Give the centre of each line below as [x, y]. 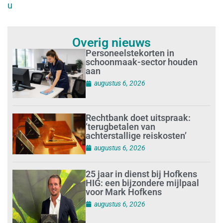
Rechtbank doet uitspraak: [138, 117]
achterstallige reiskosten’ [136, 135]
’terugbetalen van [121, 126]
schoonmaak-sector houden [142, 62]
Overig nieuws [111, 43]
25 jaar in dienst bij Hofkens [142, 174]
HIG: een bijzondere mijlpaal [143, 183]
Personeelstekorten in [130, 53]
